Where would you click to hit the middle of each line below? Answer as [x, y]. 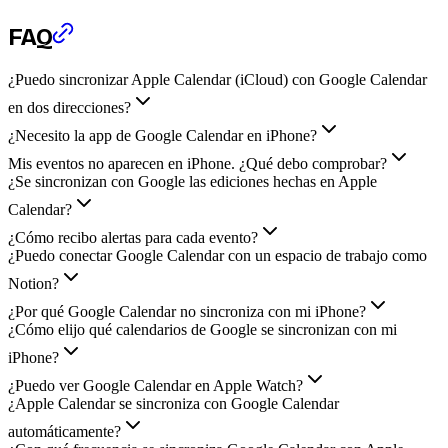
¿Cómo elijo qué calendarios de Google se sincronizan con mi [202, 329]
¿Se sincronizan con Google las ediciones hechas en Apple [192, 181]
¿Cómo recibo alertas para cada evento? [133, 237]
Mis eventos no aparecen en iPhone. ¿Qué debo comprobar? [197, 163]
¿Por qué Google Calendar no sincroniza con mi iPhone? [187, 311]
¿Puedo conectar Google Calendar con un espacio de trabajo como [217, 255]
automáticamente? [64, 431]
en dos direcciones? [69, 107]
